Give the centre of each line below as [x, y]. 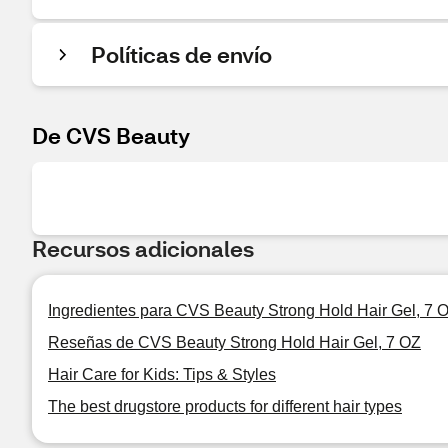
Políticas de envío [181, 54]
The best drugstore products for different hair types [225, 406]
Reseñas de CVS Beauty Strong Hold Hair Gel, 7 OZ [234, 342]
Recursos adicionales [143, 248]
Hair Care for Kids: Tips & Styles [162, 374]
